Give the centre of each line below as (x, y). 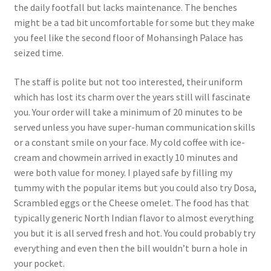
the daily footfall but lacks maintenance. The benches (125, 8)
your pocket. (39, 263)
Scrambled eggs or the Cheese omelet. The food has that (131, 202)
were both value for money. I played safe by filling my (123, 172)
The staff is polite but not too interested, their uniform (128, 81)
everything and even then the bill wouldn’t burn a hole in (130, 248)
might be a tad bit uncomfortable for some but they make (134, 23)
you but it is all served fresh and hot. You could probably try (134, 233)
